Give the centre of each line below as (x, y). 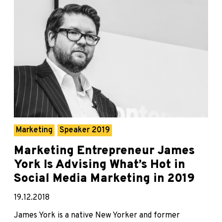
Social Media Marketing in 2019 (104, 179)
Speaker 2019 (85, 130)
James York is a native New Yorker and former (97, 215)
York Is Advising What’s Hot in (100, 165)
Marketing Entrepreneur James (104, 151)
